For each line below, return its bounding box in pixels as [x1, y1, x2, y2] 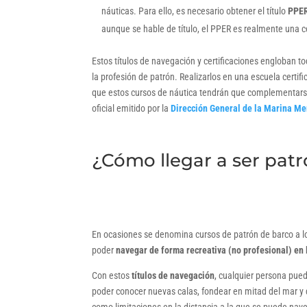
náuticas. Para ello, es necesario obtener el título [101, 5, 288, 17]
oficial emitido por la [92, 103, 171, 114]
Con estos [92, 270, 130, 282]
